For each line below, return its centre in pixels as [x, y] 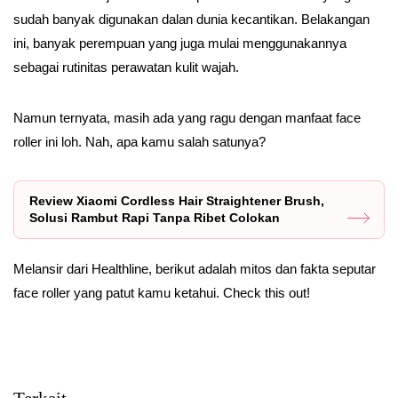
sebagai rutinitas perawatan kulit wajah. [126, 67]
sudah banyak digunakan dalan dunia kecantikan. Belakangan [191, 19]
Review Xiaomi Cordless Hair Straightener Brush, [177, 201]
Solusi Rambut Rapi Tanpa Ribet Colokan [155, 218]
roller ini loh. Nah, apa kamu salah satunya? [139, 142]
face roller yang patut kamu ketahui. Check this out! [162, 293]
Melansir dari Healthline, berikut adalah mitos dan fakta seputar [195, 269]
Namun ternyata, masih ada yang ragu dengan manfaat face [187, 118]
